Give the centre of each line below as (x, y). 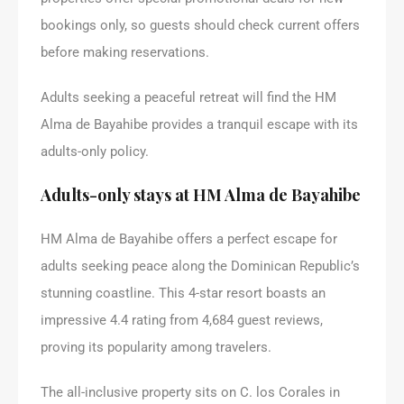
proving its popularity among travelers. (156, 347)
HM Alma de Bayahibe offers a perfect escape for (189, 239)
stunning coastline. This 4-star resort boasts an (183, 293)
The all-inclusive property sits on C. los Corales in (190, 392)
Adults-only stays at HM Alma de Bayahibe (201, 194)
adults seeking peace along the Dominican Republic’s (200, 266)
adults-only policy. (95, 151)
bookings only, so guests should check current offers (200, 25)
